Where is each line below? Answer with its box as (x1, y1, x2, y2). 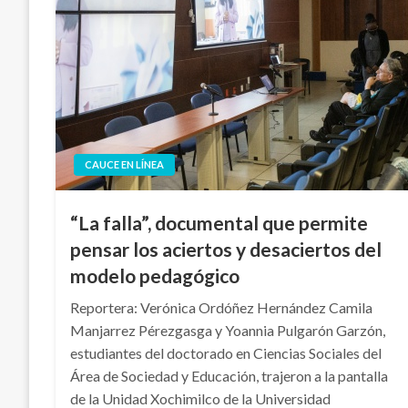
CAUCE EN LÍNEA (85, 158, 165, 171)
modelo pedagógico (70, 264, 240, 288)
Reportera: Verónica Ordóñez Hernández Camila (70, 299, 373, 317)
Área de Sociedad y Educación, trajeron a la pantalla (70, 367, 389, 385)
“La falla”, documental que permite (70, 211, 369, 235)
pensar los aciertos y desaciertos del (70, 238, 382, 261)
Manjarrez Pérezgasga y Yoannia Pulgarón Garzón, (70, 321, 386, 340)
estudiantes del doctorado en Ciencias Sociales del (70, 344, 382, 362)
